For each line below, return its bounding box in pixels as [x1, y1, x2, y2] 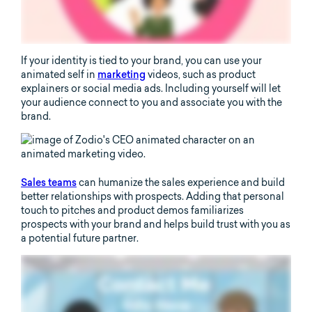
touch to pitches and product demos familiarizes [21, 203, 244, 217]
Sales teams [21, 175, 77, 189]
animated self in [21, 68, 97, 81]
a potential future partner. [21, 231, 139, 244]
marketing [97, 68, 146, 81]
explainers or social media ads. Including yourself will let [21, 81, 281, 95]
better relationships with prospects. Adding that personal [21, 189, 284, 203]
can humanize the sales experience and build [77, 175, 285, 189]
